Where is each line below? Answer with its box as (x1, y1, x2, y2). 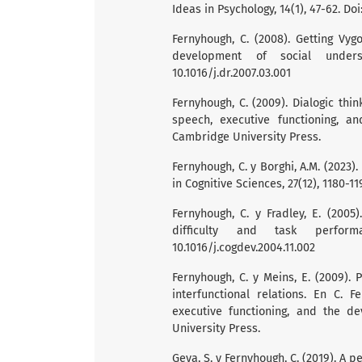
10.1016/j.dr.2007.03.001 (172, 65, 291, 80)
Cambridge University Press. (172, 129, 321, 144)
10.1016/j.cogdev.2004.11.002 (172, 240, 315, 255)
